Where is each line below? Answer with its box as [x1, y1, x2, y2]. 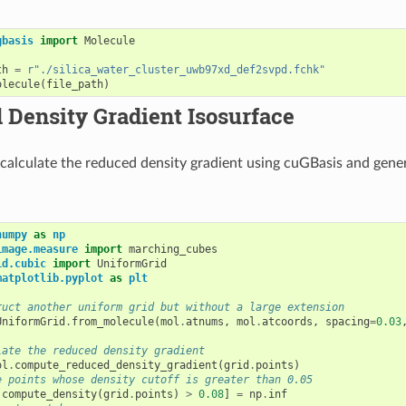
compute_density [2, 387, 98, 401]
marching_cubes [129, 242, 218, 256]
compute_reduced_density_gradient [14, 358, 218, 372]
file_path [46, 77, 104, 91]
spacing [325, 314, 371, 328]
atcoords [262, 314, 314, 328]
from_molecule [72, 314, 155, 328]
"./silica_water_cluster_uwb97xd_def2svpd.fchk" [34, 63, 326, 76]
